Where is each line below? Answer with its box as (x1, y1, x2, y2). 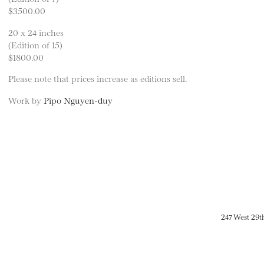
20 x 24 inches (8, 26, 64, 38)
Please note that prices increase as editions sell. (8, 72, 187, 84)
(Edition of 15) (8, 38, 62, 50)
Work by (8, 94, 44, 105)
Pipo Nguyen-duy (44, 94, 113, 105)
